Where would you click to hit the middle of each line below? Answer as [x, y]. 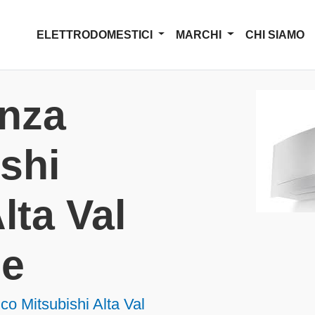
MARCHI [200, 34]
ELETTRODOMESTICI [96, 34]
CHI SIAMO [275, 34]
